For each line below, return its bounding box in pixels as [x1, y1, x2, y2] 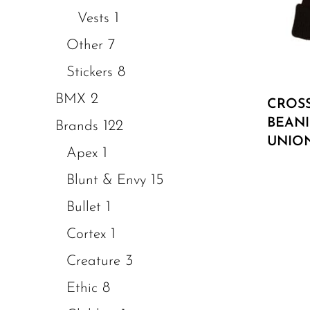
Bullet [66, 200, 101, 215]
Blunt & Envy [66, 173, 146, 188]
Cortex [66, 227, 106, 241]
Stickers [66, 65, 113, 80]
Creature [66, 254, 120, 268]
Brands [55, 119, 98, 134]
